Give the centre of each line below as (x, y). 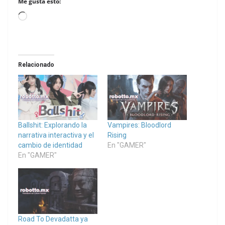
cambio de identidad (50, 145)
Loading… (43, 18)
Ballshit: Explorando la (52, 125)
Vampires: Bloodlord (139, 125)
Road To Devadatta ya (53, 219)
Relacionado (36, 65)
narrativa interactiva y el (56, 135)
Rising (117, 135)
